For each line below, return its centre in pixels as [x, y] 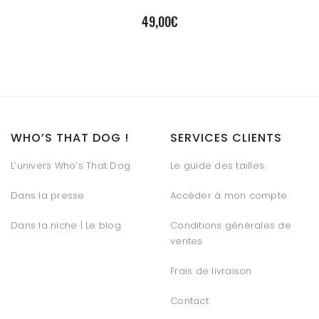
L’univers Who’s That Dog [70, 166]
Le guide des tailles [217, 166]
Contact [189, 301]
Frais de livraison [211, 271]
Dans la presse [48, 196]
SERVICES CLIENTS [226, 138]
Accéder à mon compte [229, 196]
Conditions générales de [231, 226]
